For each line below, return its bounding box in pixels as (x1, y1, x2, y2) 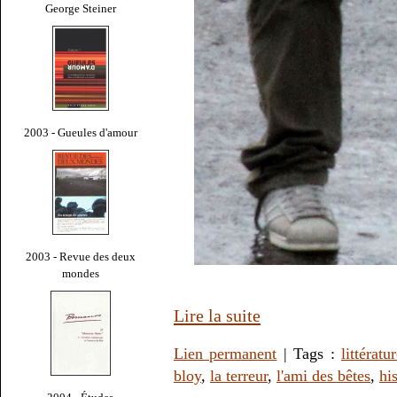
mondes (62, 266, 99, 280)
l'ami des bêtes (276, 367, 370, 385)
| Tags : (276, 345, 341, 363)
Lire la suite (174, 306, 261, 326)
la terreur (210, 367, 268, 385)
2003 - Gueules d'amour (24, 125, 137, 139)
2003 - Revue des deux (26, 249, 136, 263)
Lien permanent (174, 345, 277, 363)
